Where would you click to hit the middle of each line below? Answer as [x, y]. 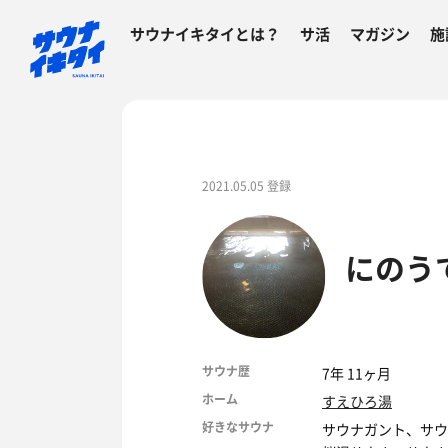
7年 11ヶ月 [356, 373]
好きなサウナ [238, 427]
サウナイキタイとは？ [205, 34]
